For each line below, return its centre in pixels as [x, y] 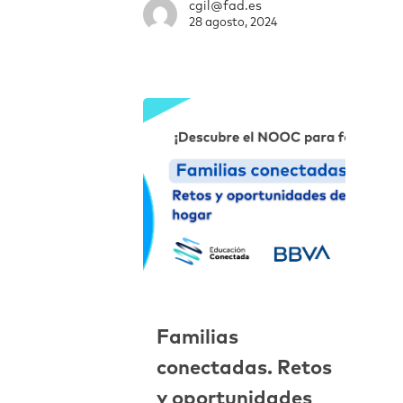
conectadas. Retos [244, 369]
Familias [197, 339]
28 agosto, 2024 [233, 22]
